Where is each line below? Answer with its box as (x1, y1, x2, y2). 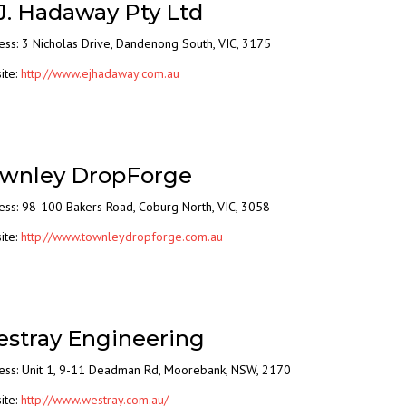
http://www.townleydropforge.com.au (21, 228, 223, 246)
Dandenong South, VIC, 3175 (116, 35, 271, 53)
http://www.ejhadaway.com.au (21, 65, 179, 82)
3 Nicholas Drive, (22, 35, 116, 53)
